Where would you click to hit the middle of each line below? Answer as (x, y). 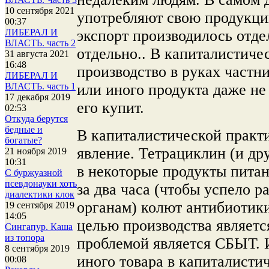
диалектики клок (40, 194)
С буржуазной (34, 173)
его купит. (110, 107)
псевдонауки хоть (41, 183)
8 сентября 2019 (37, 248)
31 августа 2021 (37, 54)
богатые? (23, 140)
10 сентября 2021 (40, 11)
